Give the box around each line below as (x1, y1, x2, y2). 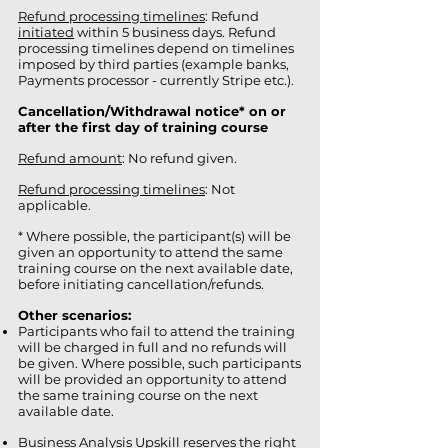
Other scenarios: (18, 307, 131, 323)
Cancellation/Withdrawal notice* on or (18, 103, 286, 119)
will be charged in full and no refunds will (18, 339, 287, 355)
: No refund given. (122, 150, 237, 166)
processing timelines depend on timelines (18, 40, 294, 56)
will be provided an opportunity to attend (18, 371, 287, 387)
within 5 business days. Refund (74, 24, 276, 40)
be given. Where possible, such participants (18, 355, 301, 371)
